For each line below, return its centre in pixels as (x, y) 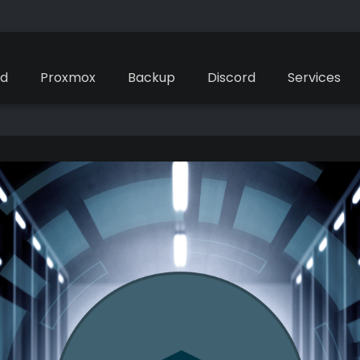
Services (314, 78)
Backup (151, 78)
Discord (231, 78)
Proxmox (68, 78)
